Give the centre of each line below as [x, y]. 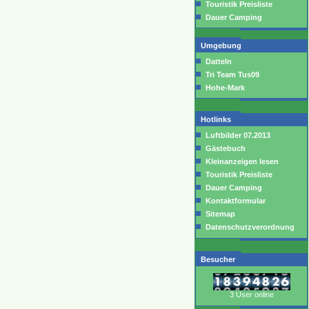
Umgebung [222, 46]
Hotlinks [216, 119]
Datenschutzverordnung [249, 227]
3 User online [251, 295]
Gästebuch [225, 148]
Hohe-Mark [225, 88]
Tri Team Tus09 [232, 74]
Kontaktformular [235, 201]
